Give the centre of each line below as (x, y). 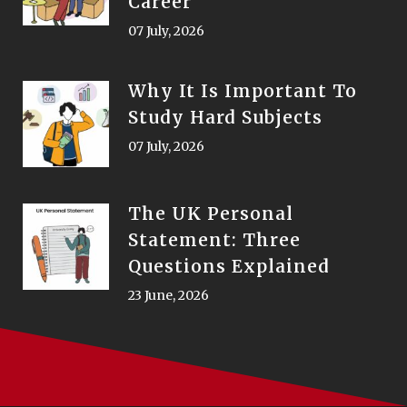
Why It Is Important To (243, 91)
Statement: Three (214, 240)
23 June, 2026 (169, 295)
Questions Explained (229, 266)
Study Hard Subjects (225, 117)
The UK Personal (211, 213)
